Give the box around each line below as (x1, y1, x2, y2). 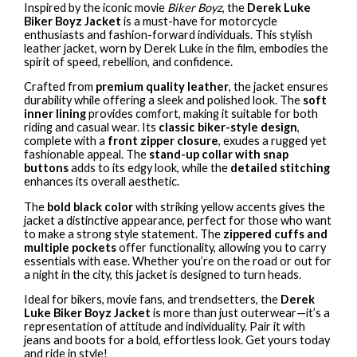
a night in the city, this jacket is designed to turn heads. (24, 267, 302, 281)
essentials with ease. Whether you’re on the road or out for (24, 253, 332, 268)
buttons (24, 161, 69, 175)
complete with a (24, 134, 108, 148)
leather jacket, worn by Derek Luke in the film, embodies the (24, 41, 329, 55)
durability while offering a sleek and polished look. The (24, 93, 304, 108)
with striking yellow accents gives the (133, 199, 326, 214)
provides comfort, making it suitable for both (86, 107, 319, 121)
